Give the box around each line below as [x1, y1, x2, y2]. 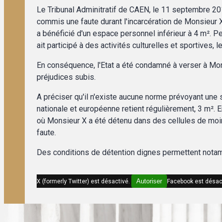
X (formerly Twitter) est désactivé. [37, 177, 132, 185]
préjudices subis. [37, 72, 96, 82]
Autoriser [136, 177, 163, 185]
